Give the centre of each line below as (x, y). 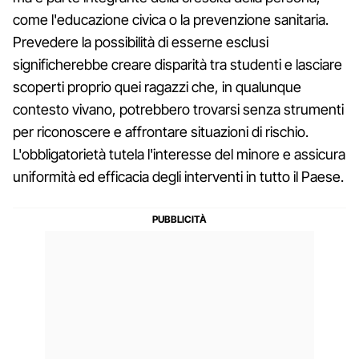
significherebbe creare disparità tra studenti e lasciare (177, 64)
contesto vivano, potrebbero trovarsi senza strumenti (178, 109)
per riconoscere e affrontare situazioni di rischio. (161, 131)
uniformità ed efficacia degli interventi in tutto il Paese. (178, 176)
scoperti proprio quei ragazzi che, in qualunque (157, 87)
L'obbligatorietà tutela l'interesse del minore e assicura (179, 154)
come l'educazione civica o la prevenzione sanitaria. (171, 19)
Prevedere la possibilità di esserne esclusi (141, 42)
